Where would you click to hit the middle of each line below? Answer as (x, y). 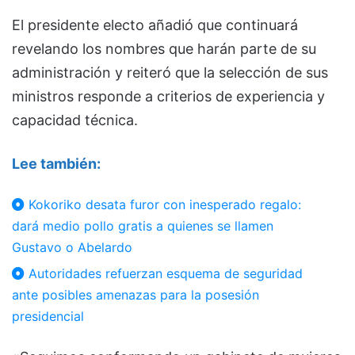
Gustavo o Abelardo (72, 248)
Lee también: (56, 164)
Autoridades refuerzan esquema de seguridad (164, 274)
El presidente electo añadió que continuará (155, 25)
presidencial (48, 317)
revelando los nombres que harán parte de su (164, 49)
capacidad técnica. (75, 120)
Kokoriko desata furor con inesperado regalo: (163, 205)
